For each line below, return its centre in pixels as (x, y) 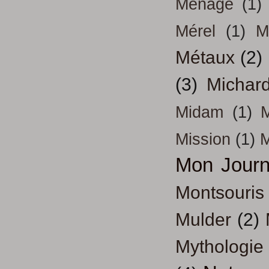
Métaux (205, 58)
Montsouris (220, 193)
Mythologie (219, 247)
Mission (203, 140)
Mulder (203, 220)
